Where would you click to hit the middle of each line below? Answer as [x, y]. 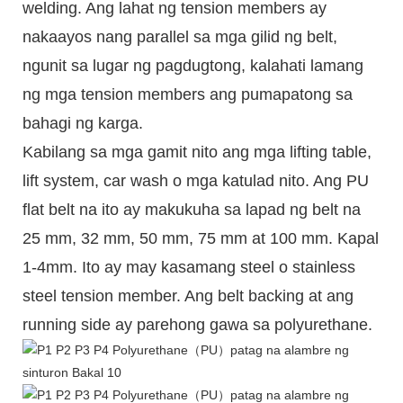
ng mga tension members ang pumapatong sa [188, 94]
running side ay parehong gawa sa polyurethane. [197, 324]
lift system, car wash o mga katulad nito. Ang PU [196, 180]
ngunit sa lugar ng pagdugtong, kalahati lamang [193, 65]
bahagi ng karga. [83, 123]
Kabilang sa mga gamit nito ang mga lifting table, [197, 152]
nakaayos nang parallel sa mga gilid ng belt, [180, 36]
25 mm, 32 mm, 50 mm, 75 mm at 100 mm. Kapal [201, 238]
